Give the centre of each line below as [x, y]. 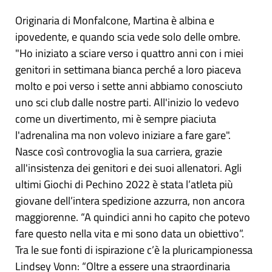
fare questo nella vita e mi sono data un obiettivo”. [130, 234]
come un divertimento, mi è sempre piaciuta [116, 119]
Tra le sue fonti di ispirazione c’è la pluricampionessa [134, 250]
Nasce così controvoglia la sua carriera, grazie [119, 152]
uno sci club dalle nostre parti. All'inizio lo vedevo [127, 103]
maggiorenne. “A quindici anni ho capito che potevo [133, 217]
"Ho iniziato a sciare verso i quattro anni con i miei [129, 53]
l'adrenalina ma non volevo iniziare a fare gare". [123, 135]
